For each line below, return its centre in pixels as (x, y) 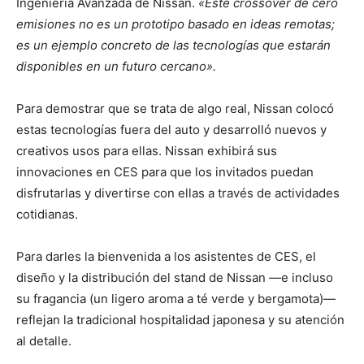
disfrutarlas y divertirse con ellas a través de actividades (178, 193)
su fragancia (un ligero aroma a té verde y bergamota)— (176, 299)
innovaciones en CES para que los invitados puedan (165, 172)
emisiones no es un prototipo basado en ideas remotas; (175, 24)
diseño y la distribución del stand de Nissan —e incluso (175, 278)
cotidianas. (47, 214)
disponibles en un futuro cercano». (116, 67)
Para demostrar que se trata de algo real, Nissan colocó (175, 109)
